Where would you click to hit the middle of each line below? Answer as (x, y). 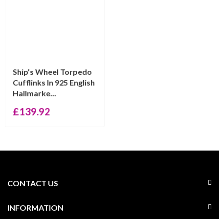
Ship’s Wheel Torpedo (52, 72)
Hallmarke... (34, 93)
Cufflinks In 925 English (54, 82)
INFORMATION (35, 208)
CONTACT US (33, 183)
